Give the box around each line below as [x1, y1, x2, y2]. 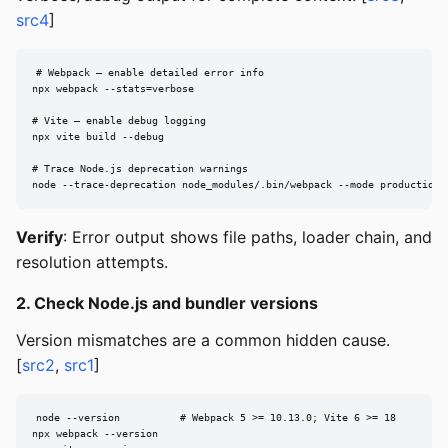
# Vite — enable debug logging [32, 115, 206, 127]
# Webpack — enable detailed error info [35, 67, 264, 79]
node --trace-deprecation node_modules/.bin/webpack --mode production [32, 179, 440, 191]
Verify [16, 227, 63, 248]
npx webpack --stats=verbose [32, 83, 194, 95]
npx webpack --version [32, 428, 158, 440]
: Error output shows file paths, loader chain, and [63, 227, 432, 248]
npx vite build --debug [32, 131, 164, 143]
